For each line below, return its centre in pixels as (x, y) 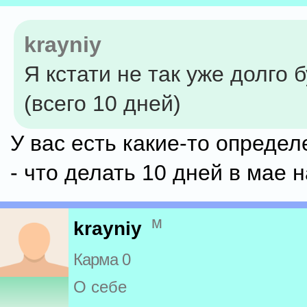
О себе (100, 287)
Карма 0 (102, 260)
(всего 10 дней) (102, 103)
